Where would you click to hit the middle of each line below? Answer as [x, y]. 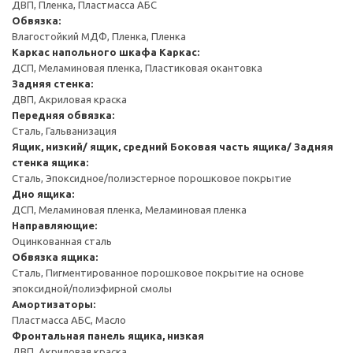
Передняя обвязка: [63, 115]
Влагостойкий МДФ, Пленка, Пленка [99, 36]
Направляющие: [54, 225]
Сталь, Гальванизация [64, 130]
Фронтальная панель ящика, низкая [108, 335]
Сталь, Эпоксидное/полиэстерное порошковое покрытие [152, 178]
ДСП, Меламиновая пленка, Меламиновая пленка [129, 209]
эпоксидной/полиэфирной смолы [92, 288]
